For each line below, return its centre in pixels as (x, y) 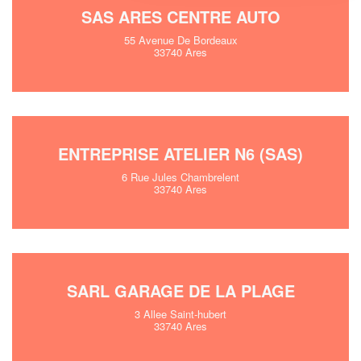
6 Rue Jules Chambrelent (180, 177)
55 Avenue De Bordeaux (180, 40)
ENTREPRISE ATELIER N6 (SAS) (180, 154)
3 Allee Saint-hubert (180, 314)
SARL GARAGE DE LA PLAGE (180, 290)
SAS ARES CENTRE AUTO (180, 17)
